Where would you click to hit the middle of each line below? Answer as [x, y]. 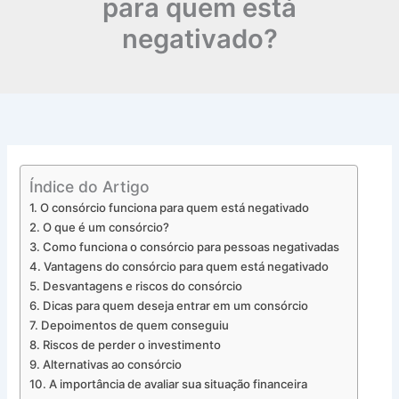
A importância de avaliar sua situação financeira [179, 383]
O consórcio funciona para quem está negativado [175, 207]
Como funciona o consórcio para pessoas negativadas [191, 246]
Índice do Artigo [90, 186]
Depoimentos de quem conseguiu [135, 325]
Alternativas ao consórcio [113, 364]
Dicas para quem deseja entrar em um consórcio [176, 305]
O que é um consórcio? [106, 227]
